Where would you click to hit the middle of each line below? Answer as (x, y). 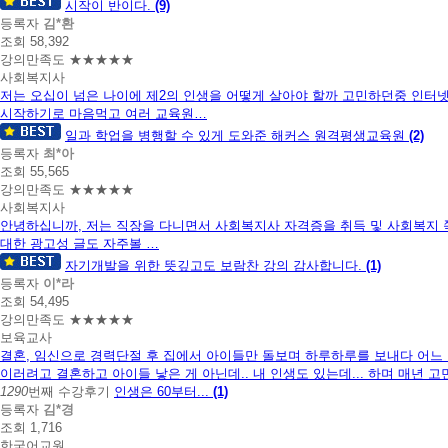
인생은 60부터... (163, 391)
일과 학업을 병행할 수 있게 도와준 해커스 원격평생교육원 (237, 135)
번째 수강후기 (69, 391)
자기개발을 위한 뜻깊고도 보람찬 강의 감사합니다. (215, 265)
